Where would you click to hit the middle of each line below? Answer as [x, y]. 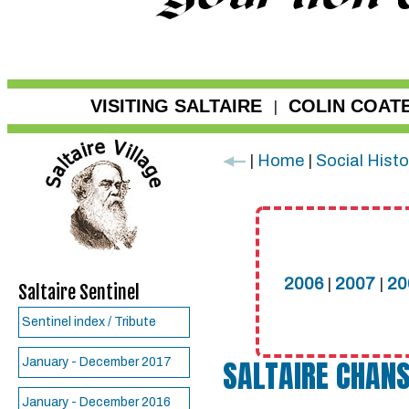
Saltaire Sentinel [79, 293]
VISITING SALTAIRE [176, 106]
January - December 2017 [97, 362]
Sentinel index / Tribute [89, 322]
